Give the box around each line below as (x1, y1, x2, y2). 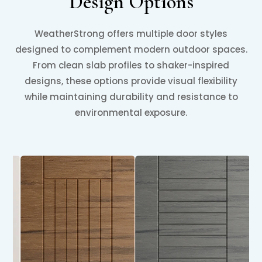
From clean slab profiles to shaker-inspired (33, 59, 229, 72)
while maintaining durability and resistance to (24, 91, 238, 104)
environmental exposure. (75, 106, 187, 119)
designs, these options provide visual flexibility (25, 75, 237, 88)
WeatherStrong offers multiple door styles (35, 27, 227, 40)
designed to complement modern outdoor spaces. (15, 43, 247, 56)
